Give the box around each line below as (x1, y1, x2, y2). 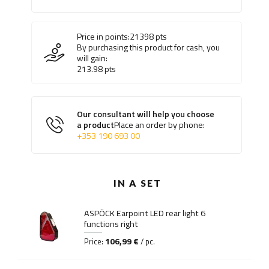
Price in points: (77, 30, 130, 43)
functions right (84, 217, 138, 231)
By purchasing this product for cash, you (77, 41, 220, 54)
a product (77, 118, 114, 132)
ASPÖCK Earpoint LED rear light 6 (84, 207, 205, 220)
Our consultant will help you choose (77, 107, 214, 121)
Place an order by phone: (114, 118, 205, 132)
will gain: (77, 52, 107, 65)
